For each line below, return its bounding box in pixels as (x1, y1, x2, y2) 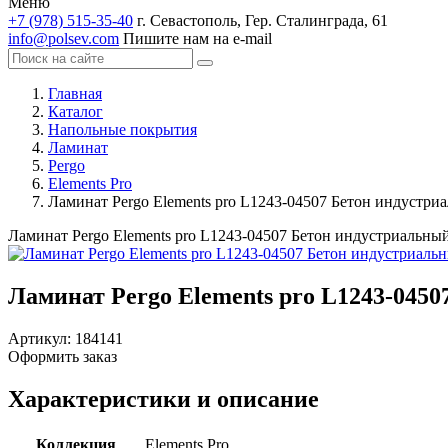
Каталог (48, 103, 103, 120)
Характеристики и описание (8, 385, 319, 412)
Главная (48, 85, 102, 102)
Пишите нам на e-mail (123, 30, 272, 47)
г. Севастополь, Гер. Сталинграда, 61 (137, 12, 388, 29)
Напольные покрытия (48, 121, 197, 138)
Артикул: (8, 329, 75, 347)
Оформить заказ (8, 347, 117, 365)
